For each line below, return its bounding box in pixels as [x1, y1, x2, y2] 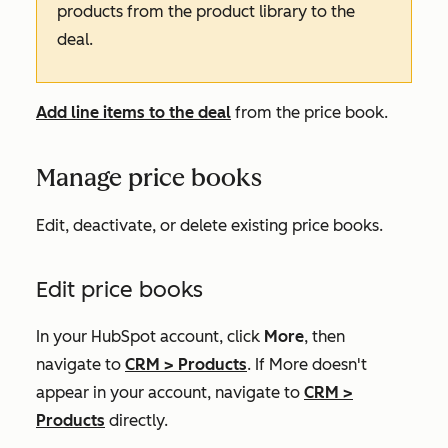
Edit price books [36, 276, 203, 304]
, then [304, 327, 345, 347]
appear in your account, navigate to [36, 383, 304, 403]
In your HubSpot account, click [36, 327, 264, 347]
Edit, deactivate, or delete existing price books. [36, 216, 383, 236]
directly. [105, 411, 168, 431]
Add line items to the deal [36, 103, 231, 123]
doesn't [308, 355, 367, 375]
